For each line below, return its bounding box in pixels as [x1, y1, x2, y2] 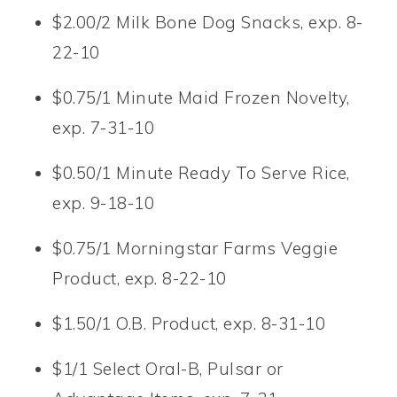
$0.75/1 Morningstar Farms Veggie [52, 237, 339, 259]
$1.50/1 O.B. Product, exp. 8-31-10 [52, 312, 326, 334]
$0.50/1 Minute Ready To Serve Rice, [52, 161, 350, 183]
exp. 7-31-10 [52, 116, 155, 138]
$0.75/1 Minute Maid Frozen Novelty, [52, 86, 350, 108]
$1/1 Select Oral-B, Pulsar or [52, 357, 284, 379]
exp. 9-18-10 [52, 191, 155, 214]
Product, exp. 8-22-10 [52, 267, 227, 289]
